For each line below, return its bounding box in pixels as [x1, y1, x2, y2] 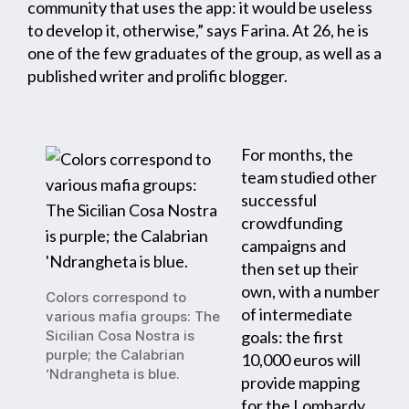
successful [241, 190, 317, 211]
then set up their [241, 258, 359, 279]
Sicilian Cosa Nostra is [46, 327, 194, 345]
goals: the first [241, 327, 343, 348]
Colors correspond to [46, 288, 186, 307]
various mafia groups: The [46, 308, 220, 326]
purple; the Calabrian [46, 346, 184, 364]
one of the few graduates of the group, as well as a [27, 43, 382, 64]
